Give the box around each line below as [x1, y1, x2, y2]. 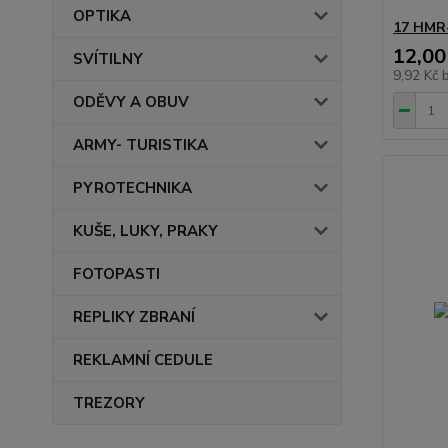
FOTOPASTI [73, 264, 160, 284]
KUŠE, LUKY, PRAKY [73, 221, 218, 241]
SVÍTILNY [73, 49, 143, 69]
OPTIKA [73, 6, 131, 26]
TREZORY [73, 393, 145, 413]
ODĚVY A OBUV [73, 92, 189, 112]
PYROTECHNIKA [73, 178, 192, 198]
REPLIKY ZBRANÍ [73, 307, 195, 327]
